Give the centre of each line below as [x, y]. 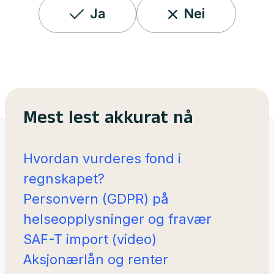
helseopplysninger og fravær [117, 219]
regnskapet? [64, 179]
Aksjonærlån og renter [96, 259]
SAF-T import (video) [90, 239]
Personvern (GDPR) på [96, 199]
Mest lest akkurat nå [108, 120]
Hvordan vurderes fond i [102, 158]
